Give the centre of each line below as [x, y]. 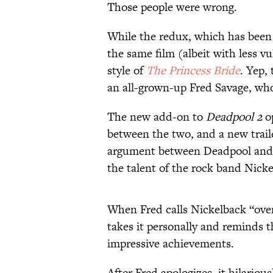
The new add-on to [157, 117]
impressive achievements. [171, 244]
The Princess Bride [193, 71]
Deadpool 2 [234, 117]
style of [127, 71]
